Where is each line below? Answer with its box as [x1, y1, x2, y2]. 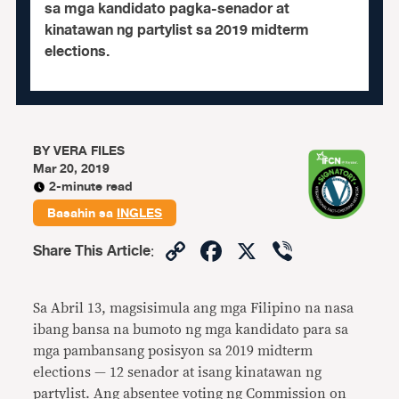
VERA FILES [53, 141, 126, 161]
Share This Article [33, 240, 151, 263]
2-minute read [49, 176, 134, 197]
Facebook [225, 232, 354, 270]
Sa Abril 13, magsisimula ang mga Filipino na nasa [33, 301, 354, 315]
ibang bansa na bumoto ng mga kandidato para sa [33, 322, 349, 337]
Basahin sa [47, 203, 118, 224]
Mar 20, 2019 [33, 159, 110, 179]
